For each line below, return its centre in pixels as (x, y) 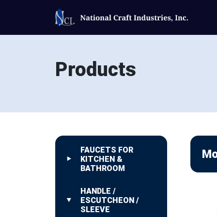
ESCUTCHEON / (110, 200)
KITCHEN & (101, 159)
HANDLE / (98, 191)
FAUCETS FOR (107, 150)
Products (96, 70)
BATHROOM (103, 168)
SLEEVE (95, 209)
